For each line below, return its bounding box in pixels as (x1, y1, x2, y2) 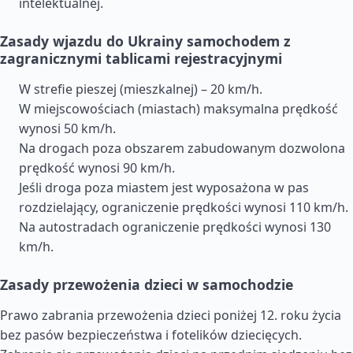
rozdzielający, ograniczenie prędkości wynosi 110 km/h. (19, 199, 348, 216)
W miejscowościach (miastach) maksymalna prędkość (19, 100, 338, 117)
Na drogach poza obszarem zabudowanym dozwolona (19, 139, 345, 157)
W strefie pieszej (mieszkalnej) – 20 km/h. (19, 80, 262, 98)
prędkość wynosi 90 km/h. (19, 159, 175, 176)
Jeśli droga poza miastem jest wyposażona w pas (19, 179, 309, 196)
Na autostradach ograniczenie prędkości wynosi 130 (19, 218, 331, 236)
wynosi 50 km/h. (19, 120, 116, 137)
